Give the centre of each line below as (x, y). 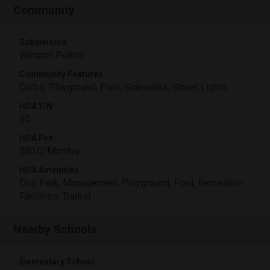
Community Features (61, 74)
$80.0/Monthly (50, 151)
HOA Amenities (49, 170)
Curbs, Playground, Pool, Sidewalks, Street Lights (123, 87)
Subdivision (43, 42)
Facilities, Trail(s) (55, 196)
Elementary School (57, 262)
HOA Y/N (36, 106)
